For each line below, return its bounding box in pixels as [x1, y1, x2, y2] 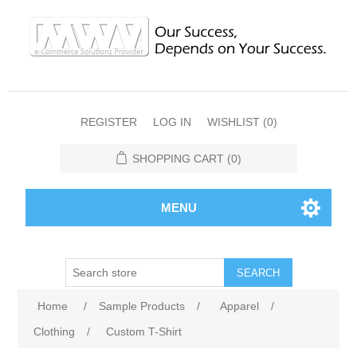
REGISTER [80, 116, 137, 128]
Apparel [220, 300, 260, 312]
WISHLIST [206, 116, 260, 128]
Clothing [33, 325, 76, 338]
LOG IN [152, 116, 191, 128]
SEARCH [236, 266, 280, 279]
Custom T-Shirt [106, 325, 182, 338]
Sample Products [99, 300, 186, 312]
